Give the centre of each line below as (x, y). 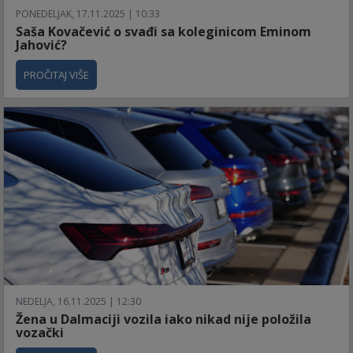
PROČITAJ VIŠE (56, 74)
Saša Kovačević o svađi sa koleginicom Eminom (163, 31)
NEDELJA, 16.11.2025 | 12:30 (78, 301)
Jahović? (41, 45)
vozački (40, 332)
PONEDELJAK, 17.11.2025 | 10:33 (88, 13)
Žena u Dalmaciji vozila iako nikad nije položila (163, 319)
